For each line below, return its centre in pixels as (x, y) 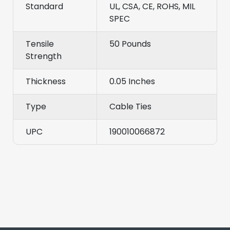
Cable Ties (130, 106)
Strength (44, 56)
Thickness (46, 81)
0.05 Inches (132, 81)
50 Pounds (130, 44)
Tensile (40, 44)
